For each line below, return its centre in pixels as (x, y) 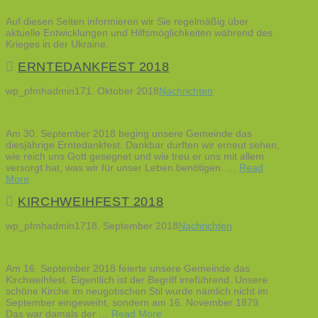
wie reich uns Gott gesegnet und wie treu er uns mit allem (135, 156)
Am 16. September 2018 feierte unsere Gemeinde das (128, 268)
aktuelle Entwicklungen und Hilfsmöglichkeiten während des (139, 32)
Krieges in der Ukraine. (57, 44)
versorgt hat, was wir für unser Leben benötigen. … (122, 167)
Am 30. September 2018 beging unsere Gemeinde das (129, 133)
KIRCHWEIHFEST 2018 (91, 202)
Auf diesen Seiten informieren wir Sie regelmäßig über (127, 21)
